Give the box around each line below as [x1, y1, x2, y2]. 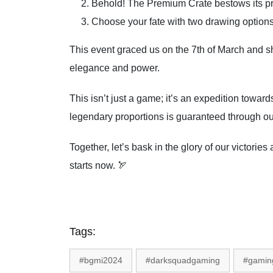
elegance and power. [69, 62, 160, 73]
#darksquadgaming [146, 255, 220, 265]
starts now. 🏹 [69, 160, 127, 171]
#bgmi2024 [79, 255, 122, 265]
